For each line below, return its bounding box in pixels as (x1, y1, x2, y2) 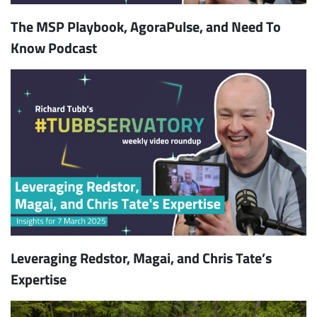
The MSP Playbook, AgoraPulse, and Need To (11, 16, 281, 36)
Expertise (11, 269, 67, 289)
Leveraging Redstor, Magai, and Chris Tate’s (11, 248, 272, 267)
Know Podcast (11, 37, 97, 57)
